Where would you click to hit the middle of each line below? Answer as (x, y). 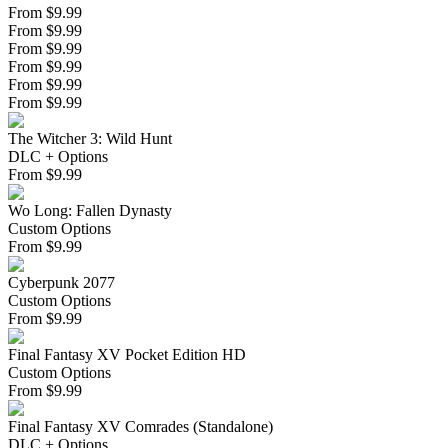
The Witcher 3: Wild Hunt (90, 139)
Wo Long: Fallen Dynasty (90, 211)
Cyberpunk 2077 (61, 283)
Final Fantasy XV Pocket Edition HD (127, 355)
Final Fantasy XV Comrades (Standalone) (140, 427)
